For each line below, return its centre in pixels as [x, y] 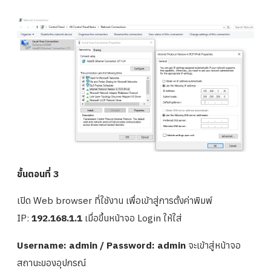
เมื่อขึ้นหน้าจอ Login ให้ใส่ [132, 218]
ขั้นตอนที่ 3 [38, 173]
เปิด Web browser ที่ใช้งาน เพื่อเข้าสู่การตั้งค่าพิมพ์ [115, 201]
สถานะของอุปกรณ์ [51, 262]
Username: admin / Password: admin [101, 245]
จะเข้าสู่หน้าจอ [213, 245]
